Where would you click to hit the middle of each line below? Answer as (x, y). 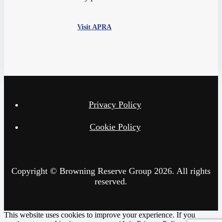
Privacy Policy (115, 105)
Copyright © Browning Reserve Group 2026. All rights (111, 171)
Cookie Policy (115, 127)
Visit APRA (94, 27)
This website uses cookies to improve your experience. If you (100, 215)
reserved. (111, 182)
